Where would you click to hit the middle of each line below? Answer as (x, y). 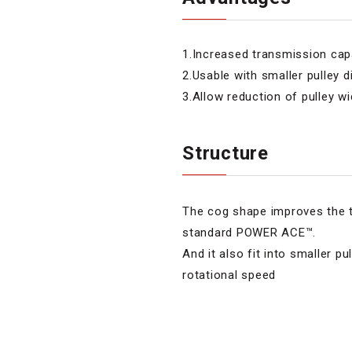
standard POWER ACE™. (249, 232)
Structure (225, 153)
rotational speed (229, 275)
